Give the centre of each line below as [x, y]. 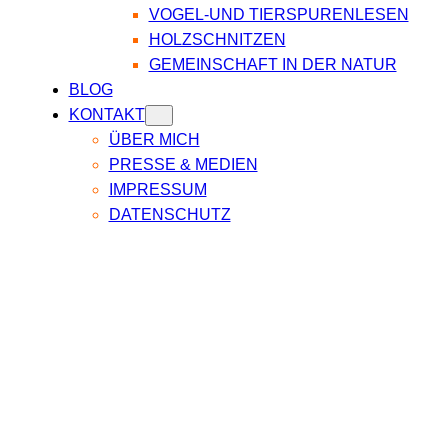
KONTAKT [106, 115]
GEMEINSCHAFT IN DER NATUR [272, 65]
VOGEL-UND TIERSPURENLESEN [278, 15]
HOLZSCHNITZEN [217, 40]
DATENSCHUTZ [169, 215]
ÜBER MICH [154, 140]
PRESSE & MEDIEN [183, 165]
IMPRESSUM [157, 190]
